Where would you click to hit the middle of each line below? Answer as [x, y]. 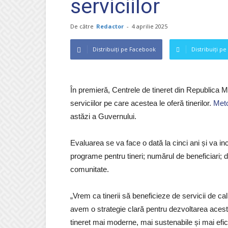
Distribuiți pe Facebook [124, 49]
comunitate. [90, 169]
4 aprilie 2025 [150, 26]
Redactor [110, 26]
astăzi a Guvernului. [103, 116]
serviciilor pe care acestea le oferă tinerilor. [142, 103]
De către [82, 26]
